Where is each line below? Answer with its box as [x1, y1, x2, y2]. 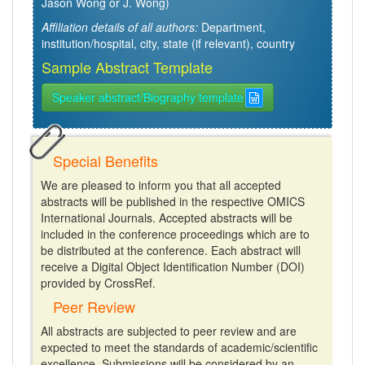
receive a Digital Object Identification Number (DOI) [41, 258, 305, 275]
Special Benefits [53, 150, 158, 171]
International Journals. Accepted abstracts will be [41, 209, 292, 226]
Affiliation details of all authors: [42, 19, 198, 35]
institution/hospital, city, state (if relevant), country [42, 35, 295, 51]
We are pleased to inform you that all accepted [41, 177, 281, 193]
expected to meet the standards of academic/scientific [41, 339, 318, 355]
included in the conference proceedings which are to [41, 226, 310, 242]
